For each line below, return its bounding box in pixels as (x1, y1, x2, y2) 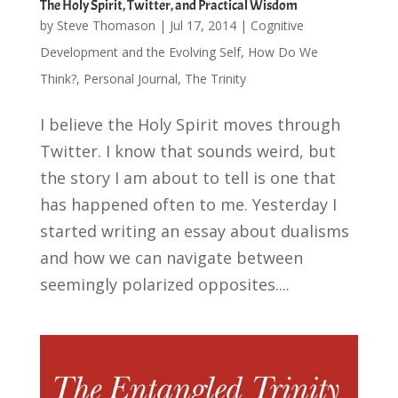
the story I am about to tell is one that (39, 166, 336, 188)
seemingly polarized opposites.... (39, 273, 290, 295)
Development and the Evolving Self (39, 43, 241, 60)
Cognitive (250, 16, 304, 34)
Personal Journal (83, 69, 178, 87)
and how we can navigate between (39, 246, 303, 268)
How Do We (247, 43, 318, 60)
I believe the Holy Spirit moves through (39, 113, 340, 135)
